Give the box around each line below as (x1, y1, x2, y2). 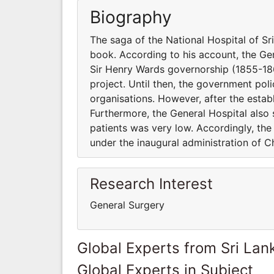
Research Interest (90, 174, 213, 193)
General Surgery (90, 198, 165, 211)
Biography (90, 6, 172, 28)
